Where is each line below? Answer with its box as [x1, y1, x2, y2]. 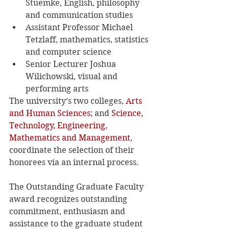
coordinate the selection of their [9, 145, 136, 155]
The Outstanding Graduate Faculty [9, 181, 146, 192]
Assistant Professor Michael [26, 22, 135, 32]
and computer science [26, 47, 111, 57]
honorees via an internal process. [9, 157, 139, 167]
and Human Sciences [9, 108, 90, 118]
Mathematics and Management [9, 132, 130, 143]
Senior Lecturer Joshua [26, 59, 118, 69]
